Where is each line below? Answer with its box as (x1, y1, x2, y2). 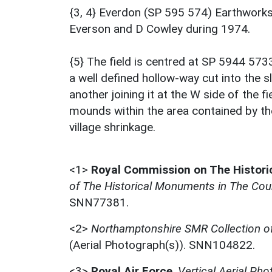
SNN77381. (69, 195, 129, 209)
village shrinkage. (69, 120, 155, 134)
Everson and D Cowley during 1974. (69, 21, 250, 36)
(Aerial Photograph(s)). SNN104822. (69, 237, 255, 252)
